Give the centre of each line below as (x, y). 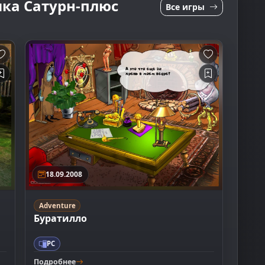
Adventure (57, 206)
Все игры (186, 7)
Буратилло (61, 219)
